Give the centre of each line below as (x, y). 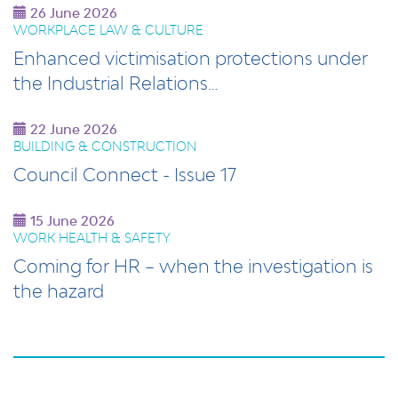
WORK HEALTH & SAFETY (92, 238)
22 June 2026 (72, 129)
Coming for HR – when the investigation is (193, 266)
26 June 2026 (72, 13)
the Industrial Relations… (116, 83)
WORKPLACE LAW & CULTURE (108, 30)
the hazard (59, 291)
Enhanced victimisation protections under (191, 58)
